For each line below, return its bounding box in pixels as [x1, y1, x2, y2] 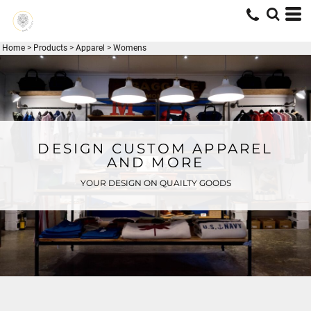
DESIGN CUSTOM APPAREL [37, 140, 274, 158]
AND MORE [106, 154, 205, 171]
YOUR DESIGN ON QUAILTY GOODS [80, 178, 231, 189]
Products [33, 43, 67, 53]
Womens [113, 43, 146, 53]
